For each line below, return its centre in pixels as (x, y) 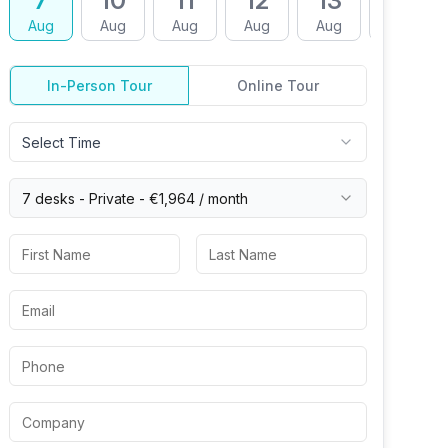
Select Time (61, 142)
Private (112, 198)
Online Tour (277, 85)
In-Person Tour (99, 85)
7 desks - (55, 198)
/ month (221, 198)
